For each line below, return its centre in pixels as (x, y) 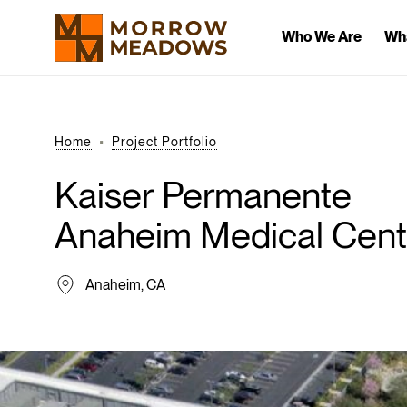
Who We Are (321, 36)
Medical (262, 235)
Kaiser (104, 195)
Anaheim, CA (125, 284)
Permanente (257, 195)
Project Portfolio (164, 142)
